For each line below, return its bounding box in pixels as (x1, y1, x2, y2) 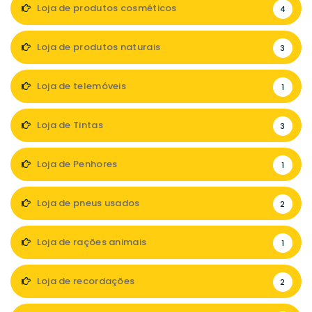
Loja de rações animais (34, 235, 147, 249)
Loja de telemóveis (34, 79, 127, 93)
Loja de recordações (34, 274, 135, 288)
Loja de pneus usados (34, 196, 140, 210)
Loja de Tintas (34, 118, 103, 132)
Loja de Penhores (34, 157, 118, 171)
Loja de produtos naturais (34, 40, 161, 54)
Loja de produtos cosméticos (34, 1, 177, 15)
